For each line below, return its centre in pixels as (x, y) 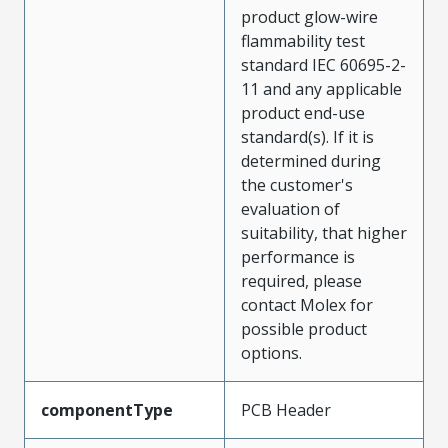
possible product (304, 329)
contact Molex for (307, 305)
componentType (107, 410)
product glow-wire (309, 17)
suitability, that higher (324, 233)
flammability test (303, 41)
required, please (301, 281)
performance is (298, 257)
